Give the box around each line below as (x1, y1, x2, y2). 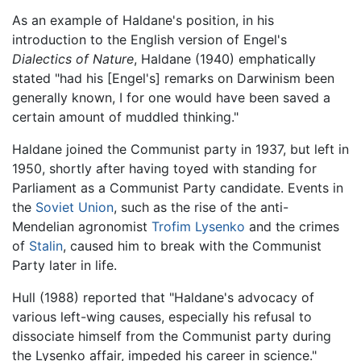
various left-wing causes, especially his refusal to (12, 309, 312, 326)
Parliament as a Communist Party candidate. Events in (12, 180, 343, 197)
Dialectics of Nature (12, 51, 134, 68)
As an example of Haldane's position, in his (12, 12, 274, 29)
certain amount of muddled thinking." (12, 109, 239, 126)
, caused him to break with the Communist (63, 238, 322, 255)
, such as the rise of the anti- (114, 199, 288, 216)
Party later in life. (12, 257, 117, 274)
